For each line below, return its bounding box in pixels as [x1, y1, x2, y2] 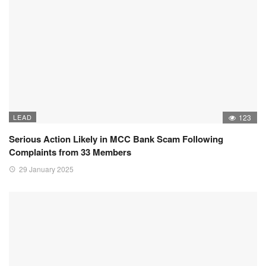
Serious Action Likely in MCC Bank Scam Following [9, 132, 223, 145]
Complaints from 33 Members [9, 145, 131, 159]
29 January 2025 [19, 163, 74, 174]
